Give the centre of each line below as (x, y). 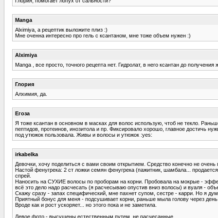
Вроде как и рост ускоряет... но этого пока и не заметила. (86, 205)
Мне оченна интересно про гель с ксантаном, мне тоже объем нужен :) (103, 35)
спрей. (23, 175)
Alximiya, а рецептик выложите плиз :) (61, 29)
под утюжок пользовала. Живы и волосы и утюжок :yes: (84, 135)
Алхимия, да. (31, 94)
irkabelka (27, 154)
